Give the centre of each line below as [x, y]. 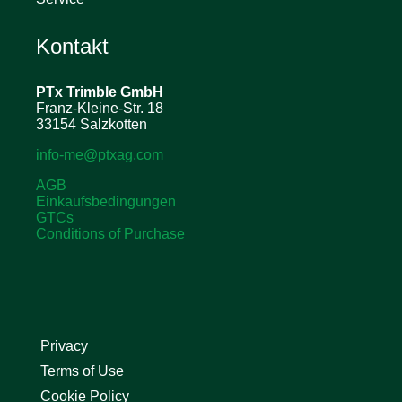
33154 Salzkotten [92, 124]
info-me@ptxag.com [100, 154]
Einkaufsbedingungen [106, 201]
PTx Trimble [76, 92]
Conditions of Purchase [110, 233]
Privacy [64, 345]
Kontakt [72, 46]
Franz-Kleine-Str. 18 [100, 108]
